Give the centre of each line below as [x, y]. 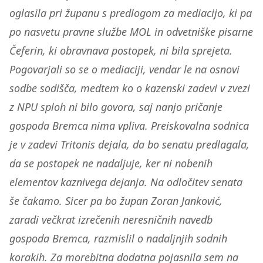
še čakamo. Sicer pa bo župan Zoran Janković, [116, 201]
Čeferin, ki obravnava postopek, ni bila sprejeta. [121, 50]
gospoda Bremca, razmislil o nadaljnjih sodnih [118, 238]
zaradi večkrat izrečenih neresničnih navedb [111, 220]
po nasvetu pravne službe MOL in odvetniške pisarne [131, 32]
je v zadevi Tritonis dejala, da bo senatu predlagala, [129, 144]
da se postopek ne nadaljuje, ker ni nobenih [111, 163]
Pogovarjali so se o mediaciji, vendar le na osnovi [124, 69]
